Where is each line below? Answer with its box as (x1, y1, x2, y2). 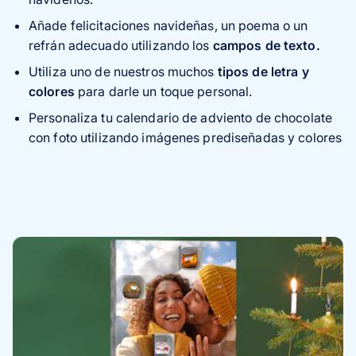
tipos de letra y (214, 64, 309, 80)
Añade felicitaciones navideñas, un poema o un (29, 17, 308, 34)
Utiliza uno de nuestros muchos (29, 64, 215, 80)
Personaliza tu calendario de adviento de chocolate (29, 110, 332, 126)
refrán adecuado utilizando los (29, 37, 213, 54)
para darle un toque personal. (77, 83, 253, 100)
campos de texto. (212, 37, 320, 54)
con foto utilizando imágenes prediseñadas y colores (29, 130, 342, 146)
